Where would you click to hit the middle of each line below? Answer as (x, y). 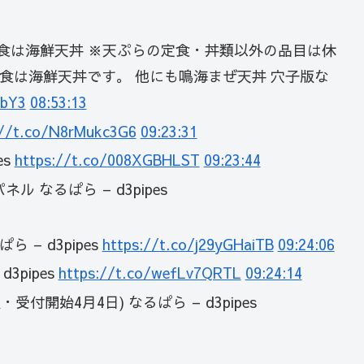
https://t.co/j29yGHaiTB (188, 244)
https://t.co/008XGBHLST (107, 160)
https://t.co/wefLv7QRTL (149, 273)
